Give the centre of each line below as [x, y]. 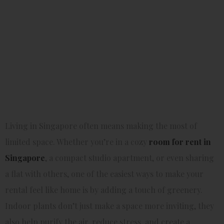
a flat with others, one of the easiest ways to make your [104, 173]
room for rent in [180, 141]
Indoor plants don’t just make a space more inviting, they [109, 205]
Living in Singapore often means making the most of [101, 125]
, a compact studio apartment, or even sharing [129, 157]
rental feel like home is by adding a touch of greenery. [104, 189]
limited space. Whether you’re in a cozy [77, 141]
